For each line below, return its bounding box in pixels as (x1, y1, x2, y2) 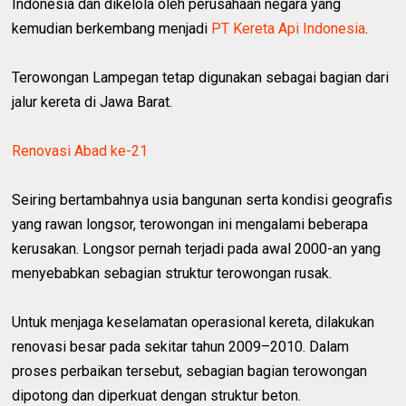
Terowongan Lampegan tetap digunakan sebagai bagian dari (12, 68, 390, 86)
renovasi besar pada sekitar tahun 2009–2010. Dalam (12, 337, 350, 355)
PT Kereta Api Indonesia (211, 19, 366, 37)
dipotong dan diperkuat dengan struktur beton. (12, 386, 302, 404)
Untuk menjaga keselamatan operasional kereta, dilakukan (12, 313, 375, 331)
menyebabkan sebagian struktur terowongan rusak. (12, 264, 333, 282)
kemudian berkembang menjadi (12, 19, 212, 37)
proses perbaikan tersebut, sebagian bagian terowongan (12, 362, 368, 380)
